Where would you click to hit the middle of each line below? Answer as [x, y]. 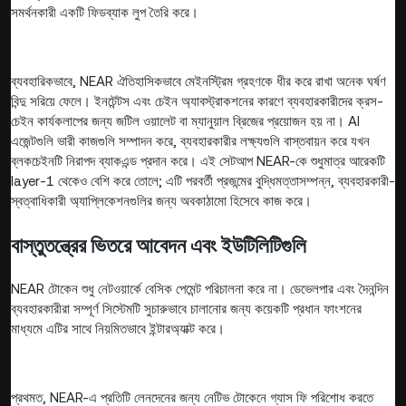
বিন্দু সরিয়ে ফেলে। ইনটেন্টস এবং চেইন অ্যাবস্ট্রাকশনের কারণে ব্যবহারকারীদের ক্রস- [197, 101]
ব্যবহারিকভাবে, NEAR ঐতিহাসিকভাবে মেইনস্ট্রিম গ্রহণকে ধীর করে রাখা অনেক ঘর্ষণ [198, 82]
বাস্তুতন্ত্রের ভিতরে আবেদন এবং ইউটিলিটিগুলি [159, 246]
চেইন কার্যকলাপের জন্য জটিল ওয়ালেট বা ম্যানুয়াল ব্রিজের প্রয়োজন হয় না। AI [185, 121]
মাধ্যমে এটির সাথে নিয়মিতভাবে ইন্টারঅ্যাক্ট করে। [118, 329]
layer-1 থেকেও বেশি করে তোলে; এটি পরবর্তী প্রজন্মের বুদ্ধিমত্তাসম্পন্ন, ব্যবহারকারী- [203, 181]
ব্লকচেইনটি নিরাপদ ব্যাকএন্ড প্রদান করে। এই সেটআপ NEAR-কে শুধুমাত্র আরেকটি [198, 161]
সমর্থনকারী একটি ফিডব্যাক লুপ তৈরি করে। [105, 13]
